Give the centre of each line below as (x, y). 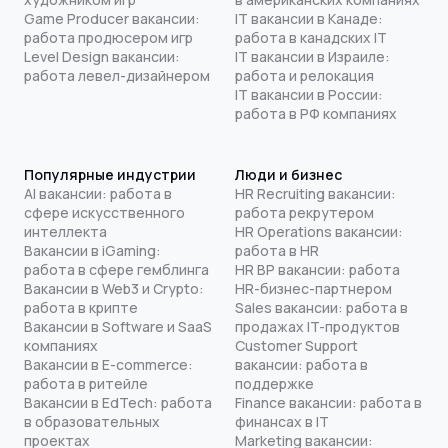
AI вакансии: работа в (98, 193)
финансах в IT (281, 421)
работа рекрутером (304, 212)
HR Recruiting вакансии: (315, 193)
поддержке (274, 383)
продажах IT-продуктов (317, 326)
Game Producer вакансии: (112, 18)
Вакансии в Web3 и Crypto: (114, 288)
